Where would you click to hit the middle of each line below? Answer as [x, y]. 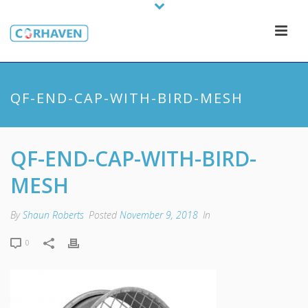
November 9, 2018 [159, 215]
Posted [103, 215]
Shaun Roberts [53, 215]
